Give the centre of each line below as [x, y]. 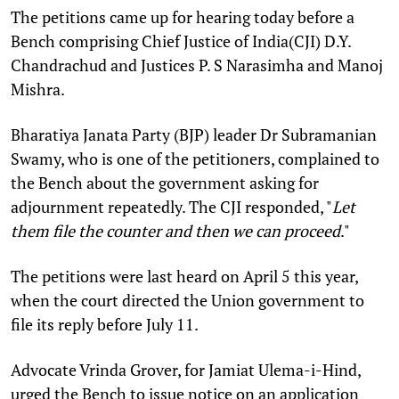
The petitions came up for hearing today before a [183, 16]
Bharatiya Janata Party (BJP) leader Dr [144, 134]
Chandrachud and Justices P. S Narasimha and [172, 65]
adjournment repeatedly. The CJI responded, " [171, 206]
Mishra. [39, 89]
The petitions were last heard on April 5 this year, [184, 276]
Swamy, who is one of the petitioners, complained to [195, 158]
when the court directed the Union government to [187, 300]
